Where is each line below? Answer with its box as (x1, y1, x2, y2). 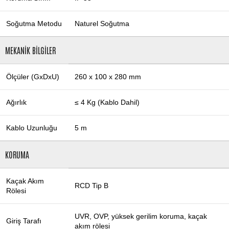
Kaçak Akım (6, 177, 44, 186)
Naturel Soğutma (75, 19, 129, 28)
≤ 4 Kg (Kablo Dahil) (75, 98, 140, 107)
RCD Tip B (75, 181, 108, 190)
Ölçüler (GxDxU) (6, 73, 59, 81)
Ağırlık (6, 98, 27, 107)
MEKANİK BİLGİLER (5, 45, 56, 56)
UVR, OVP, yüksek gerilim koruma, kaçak (75, 212, 207, 221)
